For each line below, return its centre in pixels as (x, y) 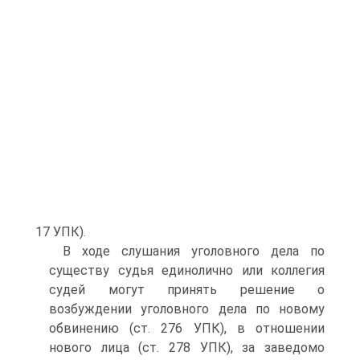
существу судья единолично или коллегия (187, 270)
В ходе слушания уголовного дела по (194, 251)
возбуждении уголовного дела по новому (187, 309)
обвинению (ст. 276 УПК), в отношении (187, 328)
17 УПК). (61, 232)
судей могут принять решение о (187, 290)
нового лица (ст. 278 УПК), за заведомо (187, 348)
